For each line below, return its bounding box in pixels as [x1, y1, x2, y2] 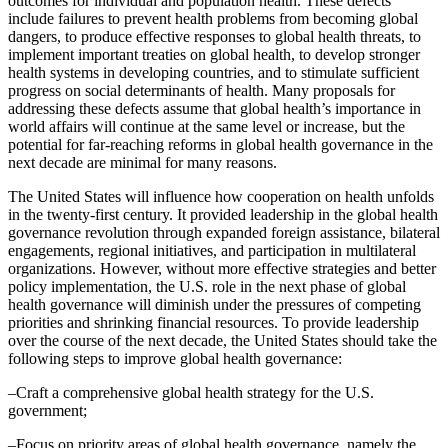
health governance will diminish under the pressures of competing [8, 296, 421, 314]
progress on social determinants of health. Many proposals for [8, 82, 395, 100]
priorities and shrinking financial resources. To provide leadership [8, 314, 419, 332]
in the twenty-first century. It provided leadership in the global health [8, 206, 438, 224]
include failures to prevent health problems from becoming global [8, 10, 418, 28]
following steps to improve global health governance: [8, 350, 342, 368]
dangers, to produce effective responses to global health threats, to [8, 28, 421, 46]
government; [8, 402, 87, 420]
